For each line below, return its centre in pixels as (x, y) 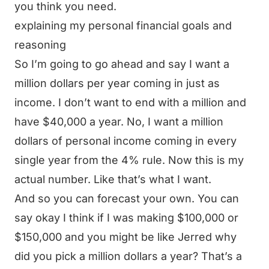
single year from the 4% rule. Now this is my (129, 160)
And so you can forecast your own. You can (127, 198)
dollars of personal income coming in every (125, 141)
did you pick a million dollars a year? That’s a (128, 256)
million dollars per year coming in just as (117, 83)
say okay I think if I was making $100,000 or (126, 218)
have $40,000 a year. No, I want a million (119, 122)
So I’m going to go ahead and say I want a (122, 64)
